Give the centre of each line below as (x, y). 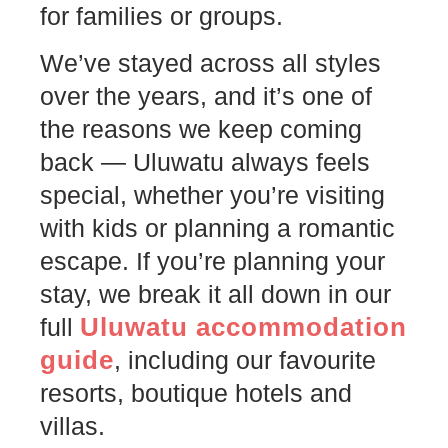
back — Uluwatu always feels (205, 162)
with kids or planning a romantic (217, 228)
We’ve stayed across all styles (210, 63)
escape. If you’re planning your (212, 261)
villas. (72, 426)
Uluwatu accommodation (243, 327)
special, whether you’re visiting (212, 195)
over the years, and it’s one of (206, 96)
